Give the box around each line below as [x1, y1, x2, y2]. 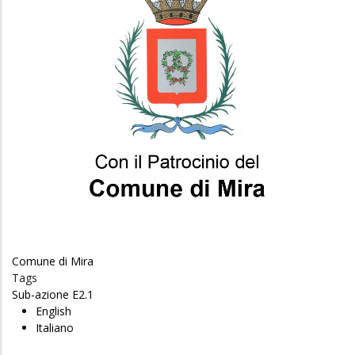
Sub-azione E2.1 [12, 287, 94, 302]
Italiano [36, 320, 74, 335]
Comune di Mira [12, 254, 94, 269]
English [36, 303, 71, 319]
